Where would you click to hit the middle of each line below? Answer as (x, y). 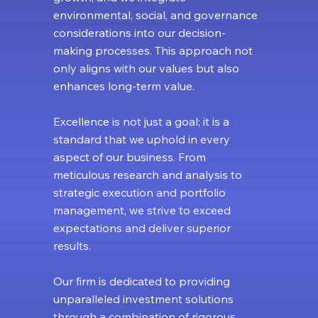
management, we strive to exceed (142, 210)
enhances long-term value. (125, 86)
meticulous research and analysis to (147, 175)
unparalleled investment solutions (143, 299)
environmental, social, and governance (155, 15)
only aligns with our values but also (146, 68)
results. (73, 246)
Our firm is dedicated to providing (141, 281)
